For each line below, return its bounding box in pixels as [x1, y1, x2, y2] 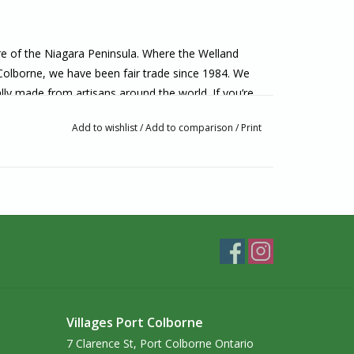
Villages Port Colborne [66, 314, 203, 331]
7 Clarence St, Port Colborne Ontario [66, 336, 254, 351]
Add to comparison [145, 121, 235, 134]
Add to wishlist [71, 121, 140, 134]
